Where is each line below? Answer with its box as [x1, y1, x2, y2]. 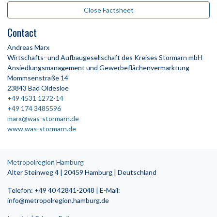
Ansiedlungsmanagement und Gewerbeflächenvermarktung [7, 63, 189, 72]
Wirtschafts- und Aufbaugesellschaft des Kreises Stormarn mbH [7, 53, 202, 62]
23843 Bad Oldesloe [7, 84, 69, 93]
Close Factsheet [83, 6, 134, 15]
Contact [7, 25, 37, 40]
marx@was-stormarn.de [7, 114, 79, 123]
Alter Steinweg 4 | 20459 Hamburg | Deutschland [7, 168, 156, 177]
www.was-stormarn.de [7, 124, 76, 133]
